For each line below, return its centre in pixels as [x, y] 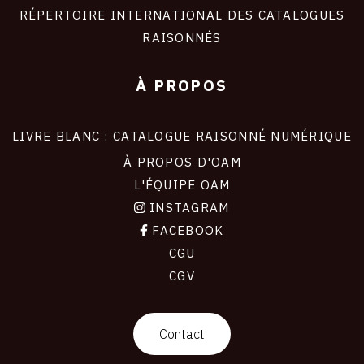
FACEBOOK [186, 230]
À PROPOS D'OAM [182, 162]
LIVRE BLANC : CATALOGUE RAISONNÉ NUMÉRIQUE [182, 136]
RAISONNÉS [182, 38]
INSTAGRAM [187, 208]
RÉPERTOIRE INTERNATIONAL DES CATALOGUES [182, 15]
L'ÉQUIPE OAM [182, 185]
